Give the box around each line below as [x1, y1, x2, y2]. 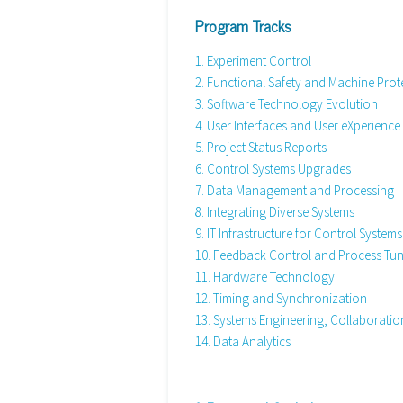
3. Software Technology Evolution [195, 94, 378, 112]
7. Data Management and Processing [195, 181, 394, 199]
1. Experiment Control [195, 51, 311, 69]
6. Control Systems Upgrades [195, 159, 351, 177]
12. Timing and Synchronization [195, 289, 367, 307]
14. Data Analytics [195, 332, 291, 350]
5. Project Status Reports [195, 138, 327, 156]
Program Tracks [195, 13, 291, 39]
